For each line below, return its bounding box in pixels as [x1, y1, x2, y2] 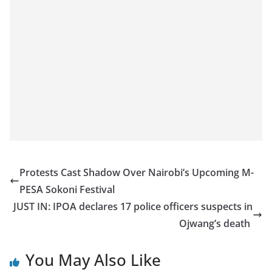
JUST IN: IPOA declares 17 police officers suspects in [13, 200, 253, 214]
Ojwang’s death [179, 217, 253, 231]
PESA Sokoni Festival [19, 183, 117, 197]
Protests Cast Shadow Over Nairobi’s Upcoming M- [19, 166, 254, 180]
